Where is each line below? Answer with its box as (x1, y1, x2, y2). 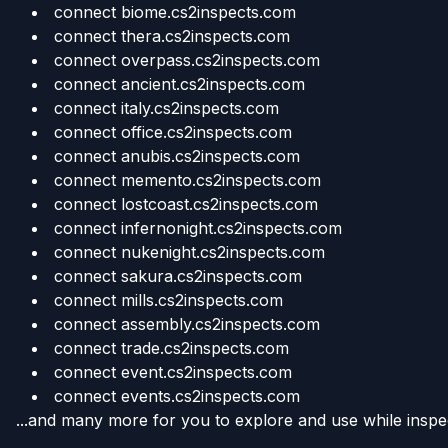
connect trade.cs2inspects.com (54, 337, 289, 358)
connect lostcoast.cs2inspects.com (54, 193, 318, 214)
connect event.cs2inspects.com (54, 361, 292, 382)
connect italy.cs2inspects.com (54, 97, 279, 118)
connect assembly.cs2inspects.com (54, 313, 320, 334)
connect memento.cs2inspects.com (54, 169, 321, 190)
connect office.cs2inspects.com (54, 121, 292, 142)
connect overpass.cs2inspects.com (54, 49, 320, 70)
